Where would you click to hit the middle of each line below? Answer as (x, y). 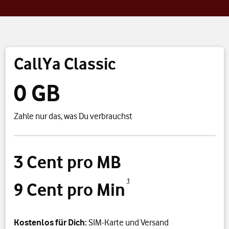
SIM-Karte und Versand (128, 222)
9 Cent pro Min (69, 190)
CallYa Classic (65, 64)
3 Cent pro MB (67, 162)
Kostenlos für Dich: (51, 222)
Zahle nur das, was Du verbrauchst (73, 116)
